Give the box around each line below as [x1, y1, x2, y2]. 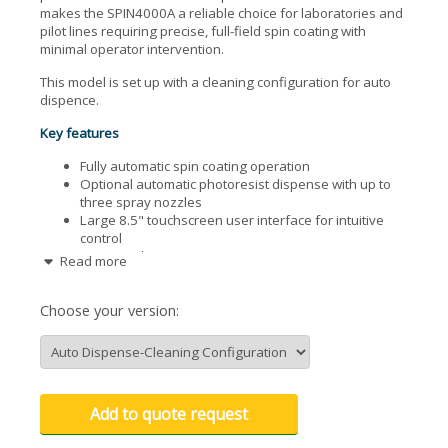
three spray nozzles [80, 193, 202, 212]
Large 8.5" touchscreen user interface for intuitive [80, 211, 384, 230]
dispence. [40, 91, 99, 110]
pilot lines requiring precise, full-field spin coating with [40, 22, 366, 41]
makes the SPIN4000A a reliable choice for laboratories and [40, 4, 403, 23]
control [80, 229, 122, 248]
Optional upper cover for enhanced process [80, 265, 348, 284]
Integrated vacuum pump [80, 247, 233, 266]
